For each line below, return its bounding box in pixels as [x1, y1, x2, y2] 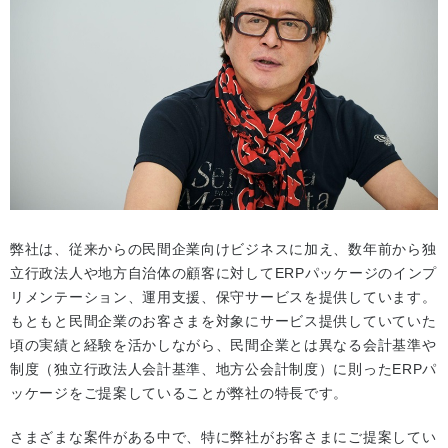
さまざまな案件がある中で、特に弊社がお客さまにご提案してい [10, 429, 437, 446]
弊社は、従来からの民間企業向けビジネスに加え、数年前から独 [10, 241, 437, 258]
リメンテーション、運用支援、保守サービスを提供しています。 [10, 289, 437, 306]
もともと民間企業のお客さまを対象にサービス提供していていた [10, 313, 437, 330]
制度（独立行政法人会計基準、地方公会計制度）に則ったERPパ [10, 361, 438, 378]
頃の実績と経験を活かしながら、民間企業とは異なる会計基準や [10, 337, 437, 354]
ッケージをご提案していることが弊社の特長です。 [10, 385, 349, 402]
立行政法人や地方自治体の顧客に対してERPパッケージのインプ [10, 265, 437, 282]
